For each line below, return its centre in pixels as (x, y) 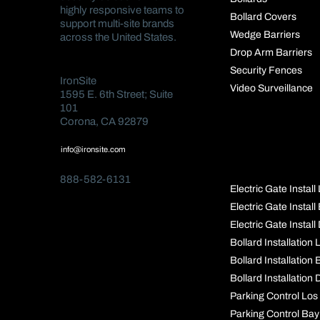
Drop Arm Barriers (271, 53)
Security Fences (266, 71)
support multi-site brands (117, 24)
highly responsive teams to (122, 10)
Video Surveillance (271, 89)
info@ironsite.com (94, 149)
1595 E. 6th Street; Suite (116, 94)
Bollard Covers (263, 17)
